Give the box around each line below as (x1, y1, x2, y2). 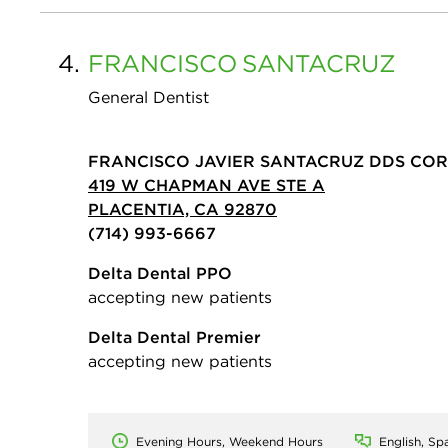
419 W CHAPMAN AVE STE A (88, 174, 325, 195)
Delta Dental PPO (88, 262, 232, 283)
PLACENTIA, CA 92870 (88, 198, 277, 219)
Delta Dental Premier (88, 326, 261, 347)
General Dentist (88, 86, 209, 107)
